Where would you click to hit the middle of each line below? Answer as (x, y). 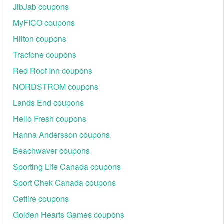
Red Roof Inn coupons (53, 71)
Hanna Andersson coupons (61, 135)
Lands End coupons (48, 103)
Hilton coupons (40, 39)
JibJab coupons (41, 7)
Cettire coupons (41, 199)
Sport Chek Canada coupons (64, 183)
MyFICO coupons (44, 23)
